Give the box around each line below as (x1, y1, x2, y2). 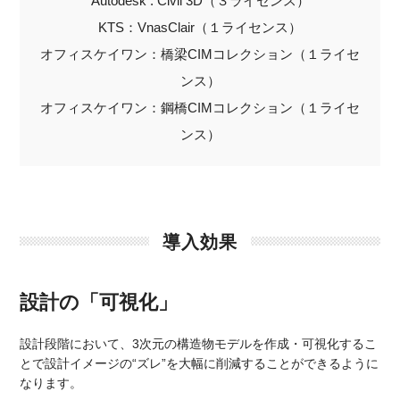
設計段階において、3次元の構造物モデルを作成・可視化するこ (20, 336, 378, 351)
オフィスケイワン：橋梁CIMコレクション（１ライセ (40, 46, 360, 62)
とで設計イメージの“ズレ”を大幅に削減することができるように (20, 355, 379, 371)
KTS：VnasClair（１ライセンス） (98, 19, 302, 35)
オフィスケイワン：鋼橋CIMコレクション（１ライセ (40, 99, 360, 115)
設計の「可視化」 (20, 290, 179, 313)
